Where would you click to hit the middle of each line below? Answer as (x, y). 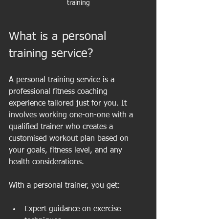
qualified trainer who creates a (62, 127)
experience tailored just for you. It (69, 103)
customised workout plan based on (70, 139)
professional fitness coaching (59, 92)
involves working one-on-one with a (72, 115)
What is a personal (59, 36)
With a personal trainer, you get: (65, 186)
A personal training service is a (63, 80)
